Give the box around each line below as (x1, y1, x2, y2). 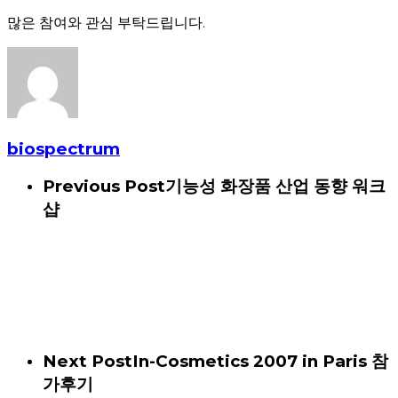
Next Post (43, 350, 132, 371)
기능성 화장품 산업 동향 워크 (165, 176, 386, 197)
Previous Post (43, 176, 165, 197)
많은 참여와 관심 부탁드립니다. (7, 13, 205, 31)
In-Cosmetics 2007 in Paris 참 (132, 350, 388, 371)
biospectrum (7, 138, 120, 159)
